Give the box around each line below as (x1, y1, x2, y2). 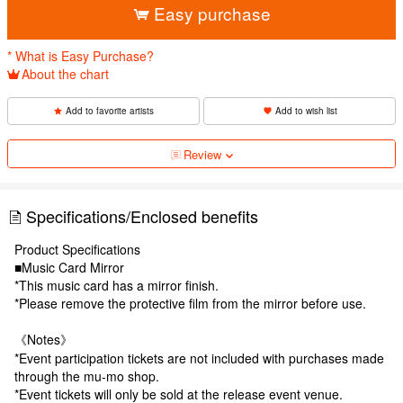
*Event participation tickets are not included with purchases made (14, 348, 384, 367)
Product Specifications (14, 239, 140, 258)
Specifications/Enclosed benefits (26, 203, 258, 228)
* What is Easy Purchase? (7, 46, 154, 65)
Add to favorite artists (66, 103, 154, 117)
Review (183, 145, 221, 163)
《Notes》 (14, 329, 73, 348)
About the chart (22, 64, 109, 83)
